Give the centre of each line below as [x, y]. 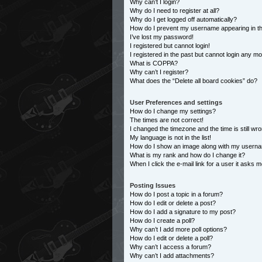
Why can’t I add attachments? [172, 256]
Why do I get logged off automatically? [183, 19]
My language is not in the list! [170, 137]
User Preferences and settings [176, 102]
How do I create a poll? [162, 220]
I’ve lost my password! [162, 37]
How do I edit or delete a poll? [171, 238]
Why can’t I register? [159, 72]
